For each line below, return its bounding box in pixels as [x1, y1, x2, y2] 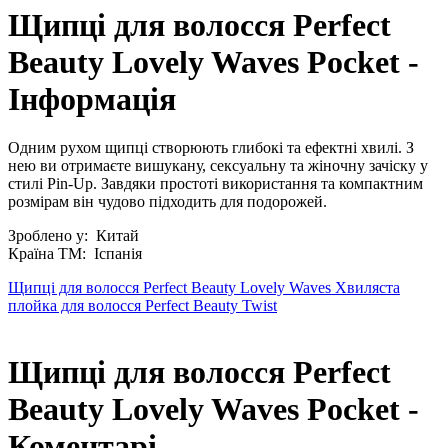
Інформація [8, 80, 176, 117]
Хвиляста [335, 279, 400, 296]
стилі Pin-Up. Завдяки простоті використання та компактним [8, 175, 423, 192]
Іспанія [90, 245, 142, 262]
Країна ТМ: [8, 245, 90, 262]
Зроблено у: [8, 227, 92, 244]
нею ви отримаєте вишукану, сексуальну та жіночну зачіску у [8, 157, 428, 174]
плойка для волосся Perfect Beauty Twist [8, 297, 277, 314]
